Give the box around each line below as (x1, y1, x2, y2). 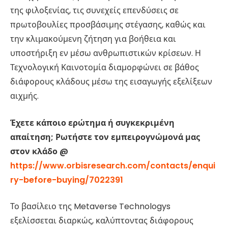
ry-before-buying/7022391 (10, 174, 123, 186)
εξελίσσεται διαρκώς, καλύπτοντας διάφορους (10, 215, 193, 227)
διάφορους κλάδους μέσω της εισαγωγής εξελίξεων (10, 76, 212, 88)
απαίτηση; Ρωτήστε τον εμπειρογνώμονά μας (10, 131, 200, 143)
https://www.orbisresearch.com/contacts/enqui (10, 159, 215, 172)
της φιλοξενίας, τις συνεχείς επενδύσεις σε (10, 5, 179, 17)
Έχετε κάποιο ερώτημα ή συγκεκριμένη (10, 117, 175, 129)
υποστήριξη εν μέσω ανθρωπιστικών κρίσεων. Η (10, 47, 201, 60)
